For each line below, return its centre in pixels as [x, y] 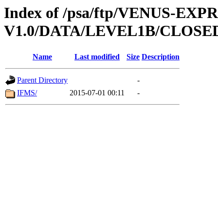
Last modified [97, 57]
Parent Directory [42, 80]
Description [161, 57]
